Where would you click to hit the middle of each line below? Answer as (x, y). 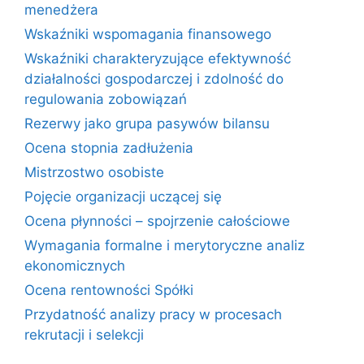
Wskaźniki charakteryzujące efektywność (158, 58)
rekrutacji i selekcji (84, 335)
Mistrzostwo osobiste (94, 172)
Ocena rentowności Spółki (109, 290)
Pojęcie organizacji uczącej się (123, 197)
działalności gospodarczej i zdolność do (154, 79)
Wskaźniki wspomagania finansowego (148, 34)
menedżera (61, 10)
